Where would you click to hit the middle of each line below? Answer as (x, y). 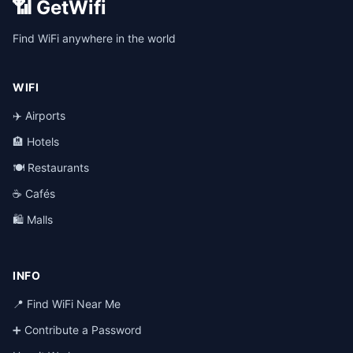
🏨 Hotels (36, 141)
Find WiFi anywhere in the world (94, 38)
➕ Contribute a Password (77, 330)
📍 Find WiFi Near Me (67, 304)
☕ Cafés (34, 193)
